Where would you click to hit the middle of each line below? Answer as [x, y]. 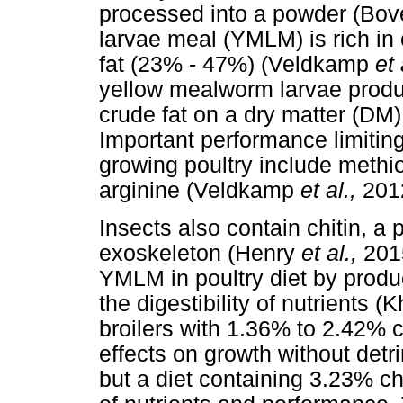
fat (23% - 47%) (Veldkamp [237, 65]
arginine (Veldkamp [200, 191]
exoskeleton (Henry [200, 253]
